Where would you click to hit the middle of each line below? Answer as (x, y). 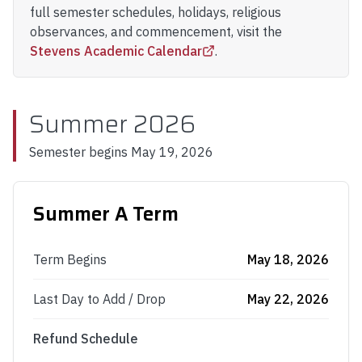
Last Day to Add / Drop (99, 299)
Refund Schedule (86, 339)
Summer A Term (106, 214)
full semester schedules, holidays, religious (156, 12)
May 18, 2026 (288, 259)
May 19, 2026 (172, 152)
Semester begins (80, 152)
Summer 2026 (112, 124)
